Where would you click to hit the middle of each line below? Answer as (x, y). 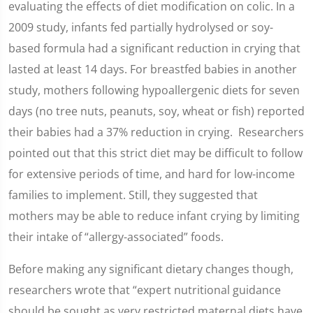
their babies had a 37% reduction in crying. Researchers (156, 132)
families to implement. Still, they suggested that (133, 195)
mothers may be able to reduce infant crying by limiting (154, 216)
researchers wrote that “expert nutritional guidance (145, 290)
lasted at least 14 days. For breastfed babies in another (153, 69)
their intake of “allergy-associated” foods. (116, 237)
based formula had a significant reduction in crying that (154, 48)
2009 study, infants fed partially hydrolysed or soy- (141, 27)
